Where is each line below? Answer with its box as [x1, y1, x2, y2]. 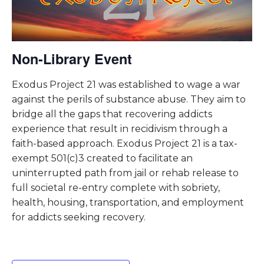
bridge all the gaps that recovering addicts [12, 108, 212, 120]
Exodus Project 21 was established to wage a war [12, 79, 240, 91]
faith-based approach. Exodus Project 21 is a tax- [12, 138, 237, 150]
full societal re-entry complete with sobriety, [12, 182, 220, 194]
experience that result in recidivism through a [12, 123, 227, 135]
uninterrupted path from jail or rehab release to [12, 167, 239, 179]
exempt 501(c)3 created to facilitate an [12, 153, 193, 164]
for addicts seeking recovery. [12, 212, 146, 223]
